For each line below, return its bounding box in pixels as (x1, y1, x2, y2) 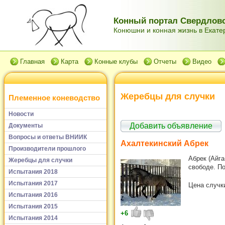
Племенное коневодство (9, 93, 100, 102)
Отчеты (154, 58, 176, 65)
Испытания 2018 (9, 168, 58, 175)
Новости (9, 110, 34, 118)
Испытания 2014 (9, 214, 58, 221)
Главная (20, 58, 45, 65)
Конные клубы (94, 58, 138, 65)
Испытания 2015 (9, 202, 58, 210)
